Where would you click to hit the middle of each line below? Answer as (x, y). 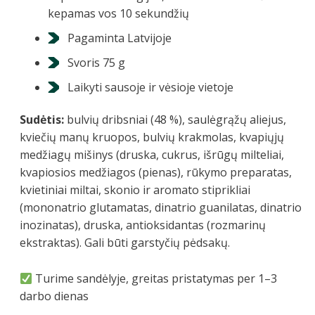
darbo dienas (54, 296)
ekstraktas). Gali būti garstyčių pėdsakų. (125, 243)
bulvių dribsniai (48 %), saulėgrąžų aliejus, (175, 120)
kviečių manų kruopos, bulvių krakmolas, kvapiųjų (152, 137)
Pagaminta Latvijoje (120, 38)
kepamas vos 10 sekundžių (118, 13)
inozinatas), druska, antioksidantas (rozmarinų (143, 225)
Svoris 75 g (96, 63)
